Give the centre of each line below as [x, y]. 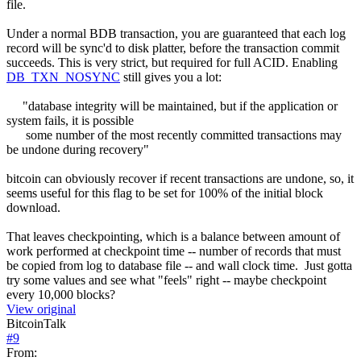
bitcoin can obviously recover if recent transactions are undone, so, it [180, 178]
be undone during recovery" [78, 149]
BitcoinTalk [36, 323]
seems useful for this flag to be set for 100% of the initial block [165, 193]
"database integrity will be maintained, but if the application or [172, 106]
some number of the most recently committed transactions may [174, 135]
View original [41, 309]
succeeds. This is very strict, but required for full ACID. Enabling [172, 62]
